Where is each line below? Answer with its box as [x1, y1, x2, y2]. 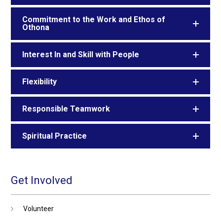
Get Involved [11, 174, 73, 186]
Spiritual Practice [22, 131, 87, 141]
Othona [22, 22, 50, 32]
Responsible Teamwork [22, 104, 110, 113]
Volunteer [23, 204, 54, 213]
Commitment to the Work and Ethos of [22, 14, 166, 24]
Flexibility [22, 76, 57, 86]
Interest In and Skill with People [22, 49, 140, 59]
